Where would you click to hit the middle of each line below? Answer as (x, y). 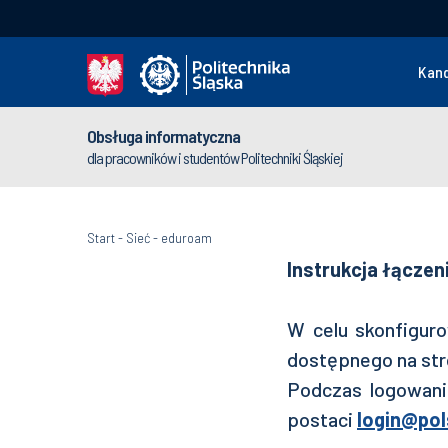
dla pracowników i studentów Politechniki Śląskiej (215, 157)
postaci (322, 419)
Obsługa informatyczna (163, 136)
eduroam (186, 237)
